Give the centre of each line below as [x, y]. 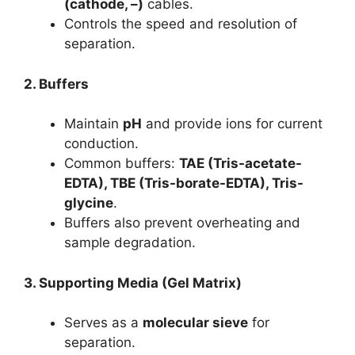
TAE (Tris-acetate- [240, 163]
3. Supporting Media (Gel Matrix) [133, 282]
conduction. [101, 143]
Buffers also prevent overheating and [182, 223]
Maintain [94, 124]
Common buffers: [122, 163]
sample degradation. [130, 242]
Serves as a [103, 323]
